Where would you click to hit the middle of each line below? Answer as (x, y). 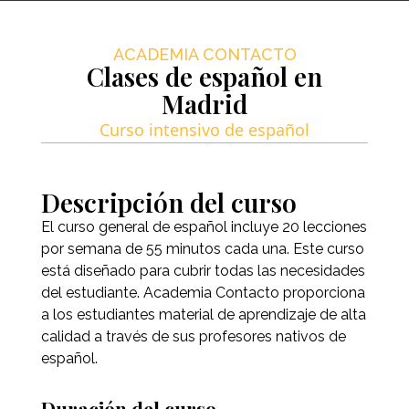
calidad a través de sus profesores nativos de (193, 337)
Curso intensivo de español (204, 130)
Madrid (204, 104)
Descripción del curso (168, 203)
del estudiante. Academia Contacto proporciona (203, 293)
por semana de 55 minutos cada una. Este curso (202, 249)
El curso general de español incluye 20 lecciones (204, 227)
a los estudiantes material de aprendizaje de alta (203, 315)
